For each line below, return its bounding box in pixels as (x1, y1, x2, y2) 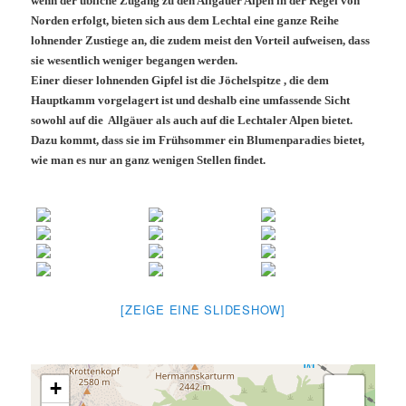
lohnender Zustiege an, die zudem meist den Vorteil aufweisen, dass (31, 33, 371, 47)
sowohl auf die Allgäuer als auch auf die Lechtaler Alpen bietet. (31, 112, 353, 127)
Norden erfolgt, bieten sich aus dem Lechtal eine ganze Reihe (31, 13, 340, 27)
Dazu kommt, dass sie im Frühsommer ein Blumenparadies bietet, (31, 132, 365, 147)
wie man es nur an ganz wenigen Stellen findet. (31, 152, 266, 167)
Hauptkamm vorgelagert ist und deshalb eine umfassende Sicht (31, 92, 351, 107)
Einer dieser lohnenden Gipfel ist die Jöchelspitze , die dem (31, 72, 330, 87)
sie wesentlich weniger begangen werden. (31, 53, 238, 67)
